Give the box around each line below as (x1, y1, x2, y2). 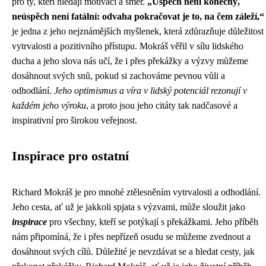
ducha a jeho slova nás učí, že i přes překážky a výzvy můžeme (12, 56, 248, 66)
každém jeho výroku (12, 100, 86, 110)
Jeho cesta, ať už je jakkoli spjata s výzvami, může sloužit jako (12, 202, 245, 212)
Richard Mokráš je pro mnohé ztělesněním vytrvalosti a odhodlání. (12, 187, 261, 197)
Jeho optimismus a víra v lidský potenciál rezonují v (54, 85, 247, 96)
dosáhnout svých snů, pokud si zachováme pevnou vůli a (12, 71, 225, 81)
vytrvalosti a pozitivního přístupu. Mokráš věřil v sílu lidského (12, 41, 243, 51)
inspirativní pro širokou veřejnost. (12, 115, 137, 125)
